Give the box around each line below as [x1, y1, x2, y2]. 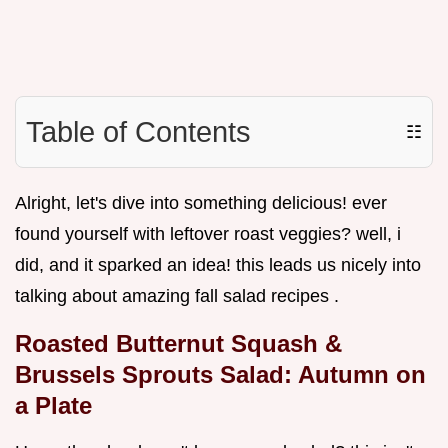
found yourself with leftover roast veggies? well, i [15, 224, 401, 245]
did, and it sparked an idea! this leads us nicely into [15, 255, 421, 276]
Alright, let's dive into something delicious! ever [15, 193, 387, 214]
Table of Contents [26, 116, 251, 149]
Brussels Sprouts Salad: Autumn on [15, 361, 426, 389]
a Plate [15, 392, 92, 420]
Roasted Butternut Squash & [15, 330, 342, 358]
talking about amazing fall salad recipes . [15, 286, 339, 307]
